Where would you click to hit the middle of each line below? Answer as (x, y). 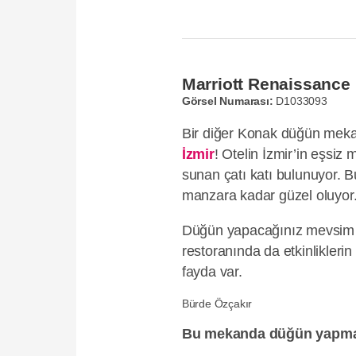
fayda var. (212, 271)
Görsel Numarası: (227, 101)
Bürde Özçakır (217, 304)
